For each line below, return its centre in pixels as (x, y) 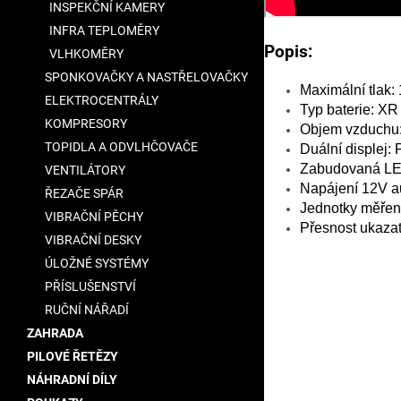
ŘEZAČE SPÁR (84, 193)
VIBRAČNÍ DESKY (93, 240)
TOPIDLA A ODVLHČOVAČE (121, 147)
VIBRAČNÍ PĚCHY (94, 217)
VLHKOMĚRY (86, 54)
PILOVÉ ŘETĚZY (73, 356)
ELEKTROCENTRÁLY (102, 100)
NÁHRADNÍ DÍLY (72, 380)
